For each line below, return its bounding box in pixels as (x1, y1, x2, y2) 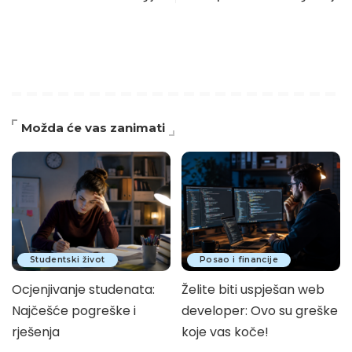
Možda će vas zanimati (21, 120, 165, 136)
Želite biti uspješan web (181, 280, 324, 299)
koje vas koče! (181, 322, 269, 341)
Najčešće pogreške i (12, 301, 136, 320)
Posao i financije (200, 254, 278, 265)
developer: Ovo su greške (181, 301, 338, 320)
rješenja (12, 322, 60, 341)
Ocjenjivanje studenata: (12, 280, 155, 299)
